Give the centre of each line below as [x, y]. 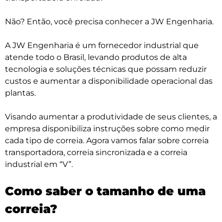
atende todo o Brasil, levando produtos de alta [96, 57]
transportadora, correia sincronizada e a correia [96, 152]
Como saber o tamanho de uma [105, 191]
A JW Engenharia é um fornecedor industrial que [102, 45]
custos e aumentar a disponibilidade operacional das [109, 81]
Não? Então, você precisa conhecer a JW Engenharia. [110, 21]
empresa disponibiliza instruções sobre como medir [107, 128]
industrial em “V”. [39, 164]
